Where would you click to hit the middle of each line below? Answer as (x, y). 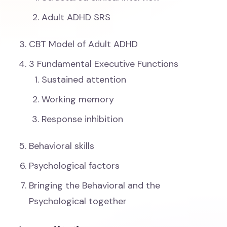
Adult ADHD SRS (76, 17)
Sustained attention (84, 80)
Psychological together (78, 201)
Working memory (78, 99)
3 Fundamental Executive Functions (104, 64)
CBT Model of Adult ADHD (84, 44)
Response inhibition (83, 119)
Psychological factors (74, 166)
